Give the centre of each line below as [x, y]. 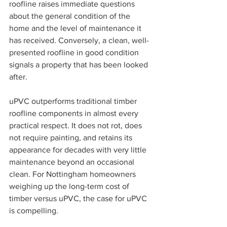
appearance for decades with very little [79, 150]
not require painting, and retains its [72, 138]
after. [18, 77]
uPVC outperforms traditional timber [74, 101]
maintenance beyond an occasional [73, 162]
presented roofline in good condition [75, 53]
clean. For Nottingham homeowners [73, 174]
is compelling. [34, 211]
